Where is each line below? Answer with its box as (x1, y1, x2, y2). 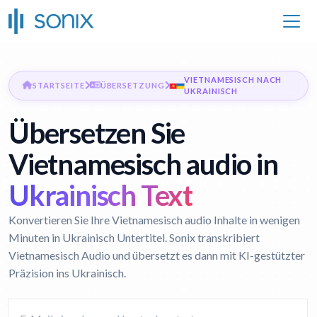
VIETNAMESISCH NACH (184, 75, 282, 84)
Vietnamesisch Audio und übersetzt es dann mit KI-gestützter (8, 248, 305, 262)
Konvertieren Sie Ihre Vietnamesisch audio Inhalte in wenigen (8, 213, 300, 226)
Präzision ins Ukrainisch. (8, 266, 126, 279)
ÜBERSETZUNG (100, 81, 165, 90)
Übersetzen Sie (8, 116, 185, 150)
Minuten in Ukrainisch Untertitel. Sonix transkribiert (8, 231, 260, 244)
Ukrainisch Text (8, 178, 192, 212)
